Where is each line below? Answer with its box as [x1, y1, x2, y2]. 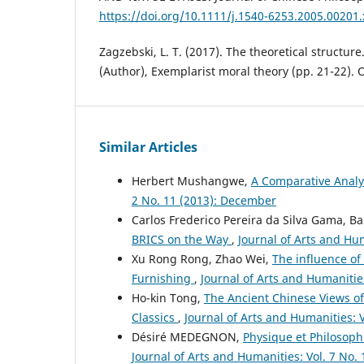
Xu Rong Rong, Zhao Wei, [132, 251, 272, 267]
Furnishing [132, 271, 194, 287]
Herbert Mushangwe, [132, 173, 251, 189]
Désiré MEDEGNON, [132, 329, 243, 345]
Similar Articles [99, 138, 197, 157]
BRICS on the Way [132, 232, 232, 248]
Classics [132, 310, 178, 326]
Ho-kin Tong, [132, 290, 204, 306]
